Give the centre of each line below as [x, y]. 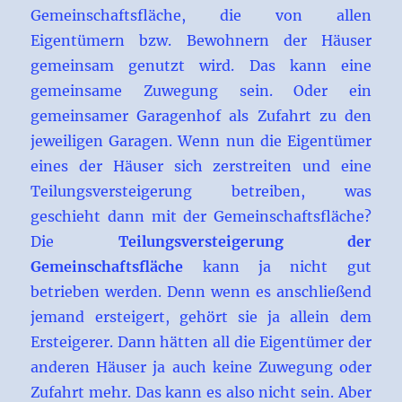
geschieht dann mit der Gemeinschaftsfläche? [201, 217]
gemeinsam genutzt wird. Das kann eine [201, 66]
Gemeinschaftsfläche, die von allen [201, 16]
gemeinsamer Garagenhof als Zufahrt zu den [201, 116]
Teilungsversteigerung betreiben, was [201, 192]
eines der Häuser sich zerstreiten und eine [201, 166]
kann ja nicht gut [277, 267]
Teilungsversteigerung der [245, 242]
